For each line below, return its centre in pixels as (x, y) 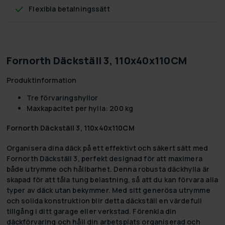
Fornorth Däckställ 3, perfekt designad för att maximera (104, 158)
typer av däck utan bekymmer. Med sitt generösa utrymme (108, 190)
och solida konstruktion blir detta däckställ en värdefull (104, 200)
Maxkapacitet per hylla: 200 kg (80, 108)
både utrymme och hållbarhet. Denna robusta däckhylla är (108, 169)
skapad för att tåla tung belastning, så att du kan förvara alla (112, 179)
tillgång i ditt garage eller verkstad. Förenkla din (91, 211)
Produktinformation (41, 80)
